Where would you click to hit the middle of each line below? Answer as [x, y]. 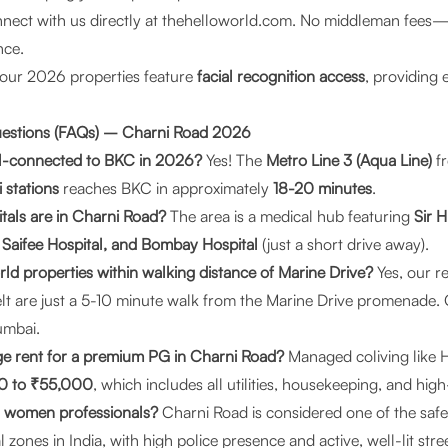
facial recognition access [281, 76]
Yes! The [234, 160]
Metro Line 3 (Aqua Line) [349, 160]
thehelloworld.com [225, 20]
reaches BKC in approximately [166, 188]
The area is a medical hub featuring [290, 216]
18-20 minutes [322, 188]
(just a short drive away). [343, 244]
